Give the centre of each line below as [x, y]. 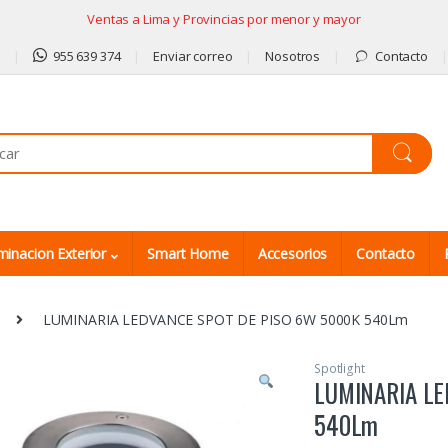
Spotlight [339, 368]
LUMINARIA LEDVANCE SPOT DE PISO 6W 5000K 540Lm [225, 319]
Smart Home [188, 254]
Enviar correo [193, 55]
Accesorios [292, 254]
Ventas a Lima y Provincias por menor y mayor [224, 18]
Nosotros [293, 55]
